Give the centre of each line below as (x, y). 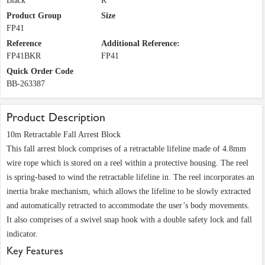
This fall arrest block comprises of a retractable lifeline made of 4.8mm (126, 149)
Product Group (34, 16)
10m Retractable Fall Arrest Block (64, 135)
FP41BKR (24, 56)
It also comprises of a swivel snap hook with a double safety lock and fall (129, 220)
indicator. (22, 234)
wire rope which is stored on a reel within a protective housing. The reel (127, 163)
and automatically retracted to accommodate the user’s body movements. (128, 206)
